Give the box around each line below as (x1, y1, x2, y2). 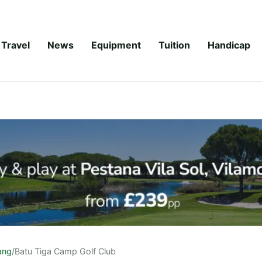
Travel (1, 39, 30, 51)
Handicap (208, 39, 250, 51)
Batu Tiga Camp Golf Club (15, 246, 116, 256)
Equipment (91, 39, 141, 51)
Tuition (158, 39, 190, 51)
